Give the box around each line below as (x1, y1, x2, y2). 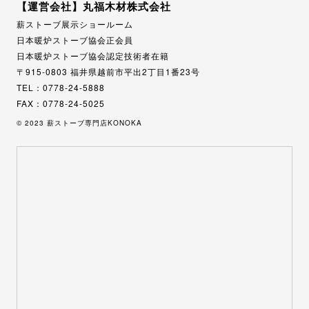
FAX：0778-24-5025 (17, 97, 105, 110)
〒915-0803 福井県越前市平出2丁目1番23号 (17, 66, 200, 78)
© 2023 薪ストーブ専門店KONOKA (17, 118, 142, 128)
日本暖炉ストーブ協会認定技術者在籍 (17, 50, 169, 62)
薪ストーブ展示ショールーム (17, 18, 133, 30)
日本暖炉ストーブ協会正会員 (17, 34, 133, 46)
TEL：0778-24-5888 (17, 81, 105, 94)
